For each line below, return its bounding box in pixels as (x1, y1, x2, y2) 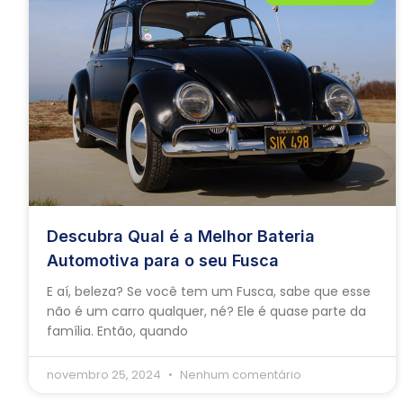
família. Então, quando (47, 322, 188, 341)
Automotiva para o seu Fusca (47, 251, 279, 271)
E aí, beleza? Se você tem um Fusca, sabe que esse (47, 282, 371, 301)
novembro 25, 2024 (47, 366, 164, 384)
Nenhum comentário (177, 366, 301, 384)
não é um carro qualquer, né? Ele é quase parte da (47, 302, 366, 321)
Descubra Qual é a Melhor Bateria (47, 227, 315, 246)
